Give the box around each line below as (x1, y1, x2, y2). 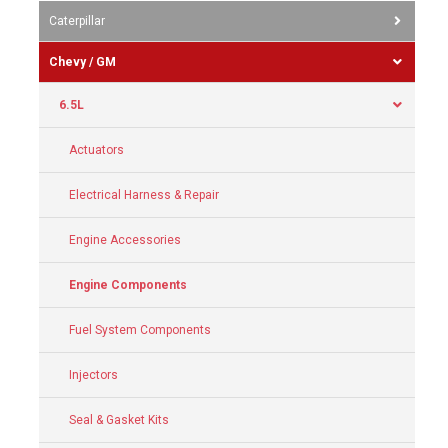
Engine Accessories (69, 232, 181, 247)
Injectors (69, 367, 118, 382)
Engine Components (69, 277, 187, 292)
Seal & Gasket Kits (69, 412, 169, 427)
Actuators (69, 142, 124, 157)
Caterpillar (49, 13, 105, 28)
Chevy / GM (49, 54, 116, 69)
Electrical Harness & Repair (69, 187, 219, 202)
